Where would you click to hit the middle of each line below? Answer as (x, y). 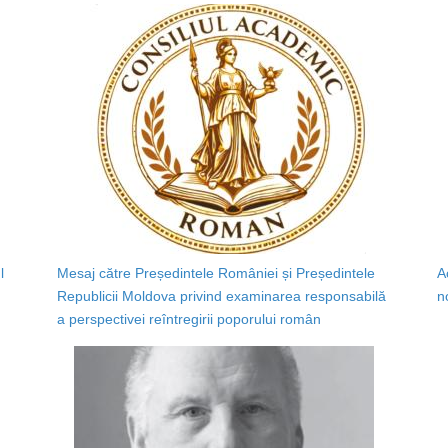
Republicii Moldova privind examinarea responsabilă (221, 296)
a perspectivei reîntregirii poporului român (188, 319)
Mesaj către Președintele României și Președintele (215, 273)
